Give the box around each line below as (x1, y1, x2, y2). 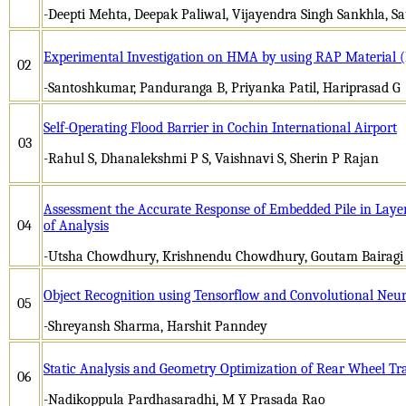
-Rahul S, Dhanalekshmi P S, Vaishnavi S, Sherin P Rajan (43, 150, 379, 167)
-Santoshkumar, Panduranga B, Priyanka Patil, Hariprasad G (43, 79, 401, 96)
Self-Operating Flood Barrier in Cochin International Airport (43, 119, 397, 136)
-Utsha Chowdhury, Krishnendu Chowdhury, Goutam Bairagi (43, 247, 403, 265)
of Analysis (43, 217, 109, 234)
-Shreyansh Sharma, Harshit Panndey (43, 317, 267, 334)
